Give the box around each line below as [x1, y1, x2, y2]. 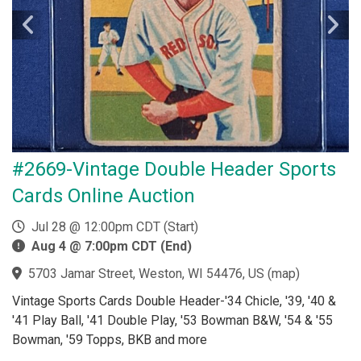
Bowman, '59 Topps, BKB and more [12, 332, 207, 347]
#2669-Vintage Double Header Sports [12, 158, 336, 180]
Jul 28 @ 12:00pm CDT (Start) [25, 219, 198, 234]
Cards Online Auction [12, 185, 195, 207]
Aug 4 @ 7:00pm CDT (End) [31, 239, 192, 254]
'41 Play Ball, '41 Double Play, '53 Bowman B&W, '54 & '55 [12, 313, 333, 328]
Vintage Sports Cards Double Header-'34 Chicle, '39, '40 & [12, 293, 336, 309]
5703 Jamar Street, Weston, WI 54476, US [28, 266, 264, 281]
